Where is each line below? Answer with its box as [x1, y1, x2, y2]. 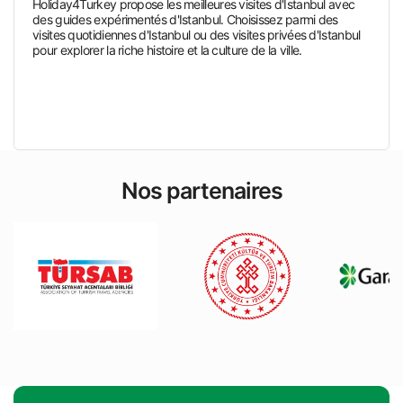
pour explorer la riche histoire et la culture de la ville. [32, 42, 302, 58]
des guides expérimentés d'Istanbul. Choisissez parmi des [32, 12, 338, 27]
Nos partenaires [121, 177, 282, 204]
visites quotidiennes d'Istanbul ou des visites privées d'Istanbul [32, 27, 361, 42]
